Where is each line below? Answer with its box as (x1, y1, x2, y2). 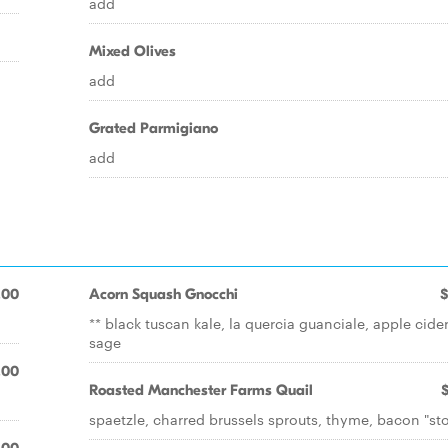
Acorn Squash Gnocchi (89, 285, 238, 303)
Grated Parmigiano (89, 119, 218, 137)
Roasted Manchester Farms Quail (89, 381, 313, 399)
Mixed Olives (89, 42, 176, 60)
